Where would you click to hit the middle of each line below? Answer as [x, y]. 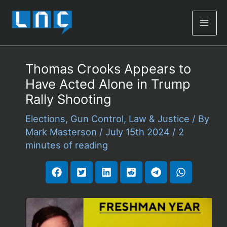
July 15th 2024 [139, 132]
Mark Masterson [62, 132]
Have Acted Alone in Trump [108, 84]
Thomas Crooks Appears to [108, 69]
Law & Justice [159, 119]
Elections [45, 119]
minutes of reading [66, 145]
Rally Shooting [68, 99]
